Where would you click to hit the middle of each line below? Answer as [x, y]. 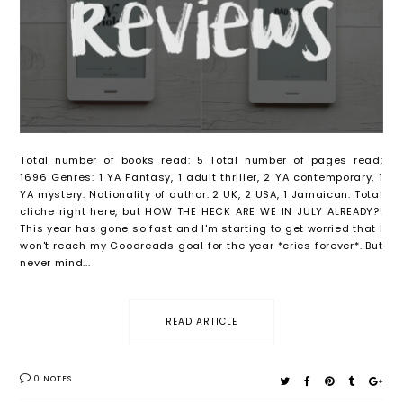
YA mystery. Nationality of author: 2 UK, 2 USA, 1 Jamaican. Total [201, 194]
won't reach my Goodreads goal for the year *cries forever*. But [201, 246]
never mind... [55, 263]
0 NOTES [54, 379]
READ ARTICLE [201, 322]
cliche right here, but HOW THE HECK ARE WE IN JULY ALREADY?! [201, 211]
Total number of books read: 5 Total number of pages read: [201, 160]
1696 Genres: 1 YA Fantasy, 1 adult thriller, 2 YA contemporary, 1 [201, 177]
